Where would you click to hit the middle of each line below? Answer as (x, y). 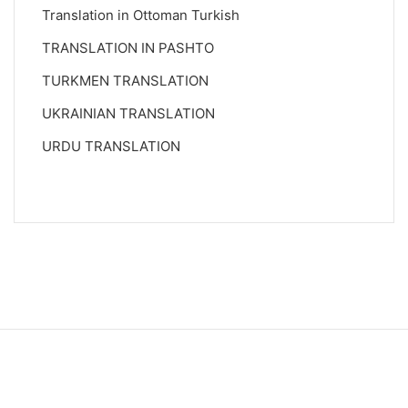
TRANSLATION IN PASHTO (128, 48)
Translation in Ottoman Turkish (141, 15)
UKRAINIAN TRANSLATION (128, 113)
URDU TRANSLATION (111, 146)
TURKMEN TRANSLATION (125, 81)
